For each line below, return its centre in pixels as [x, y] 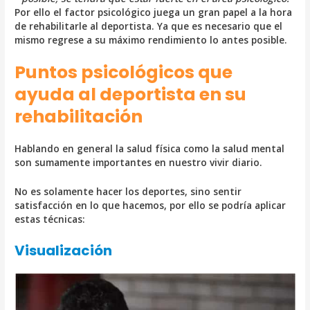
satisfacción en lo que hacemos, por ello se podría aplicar [151, 206]
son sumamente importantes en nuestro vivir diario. [139, 163]
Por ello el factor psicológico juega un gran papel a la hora [154, 12]
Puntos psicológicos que [124, 73]
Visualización [64, 251]
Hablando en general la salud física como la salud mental [150, 149]
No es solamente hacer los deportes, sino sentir [128, 192]
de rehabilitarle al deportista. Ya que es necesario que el [149, 26]
